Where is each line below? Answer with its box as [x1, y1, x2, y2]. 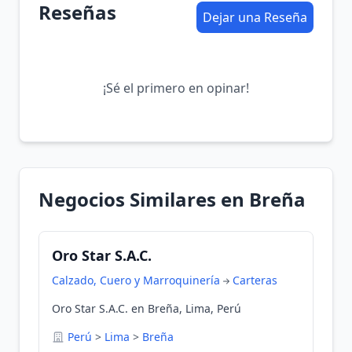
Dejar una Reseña [203, 9, 307, 26]
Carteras [233, 273, 277, 288]
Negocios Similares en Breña [38, 186, 306, 212]
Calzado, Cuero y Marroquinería [52, 273, 220, 288]
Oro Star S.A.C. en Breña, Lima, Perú [52, 301, 241, 316]
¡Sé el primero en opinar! [103, 79, 249, 97]
